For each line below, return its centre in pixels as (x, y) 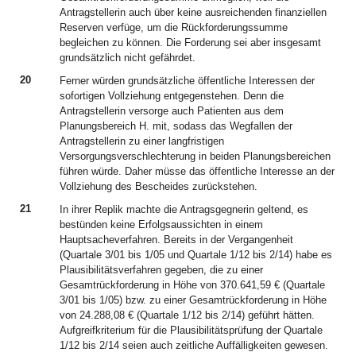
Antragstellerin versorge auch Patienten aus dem (172, 111)
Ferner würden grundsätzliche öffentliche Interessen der (187, 81)
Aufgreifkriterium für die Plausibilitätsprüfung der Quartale (191, 330)
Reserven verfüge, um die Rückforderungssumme (174, 27)
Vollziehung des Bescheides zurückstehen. (159, 186)
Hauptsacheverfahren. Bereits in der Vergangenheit (176, 240)
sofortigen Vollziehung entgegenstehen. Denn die (172, 96)
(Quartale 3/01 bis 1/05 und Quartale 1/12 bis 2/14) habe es (196, 255)
